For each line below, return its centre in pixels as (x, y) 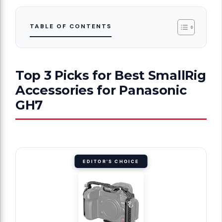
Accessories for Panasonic (101, 90)
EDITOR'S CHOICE (111, 161)
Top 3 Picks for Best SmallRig (111, 75)
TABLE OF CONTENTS (71, 26)
